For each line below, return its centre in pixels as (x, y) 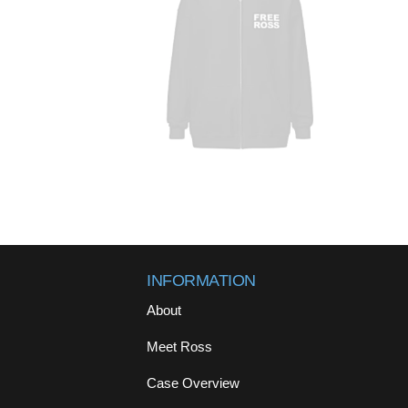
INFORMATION (201, 280)
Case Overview (194, 382)
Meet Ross (180, 346)
